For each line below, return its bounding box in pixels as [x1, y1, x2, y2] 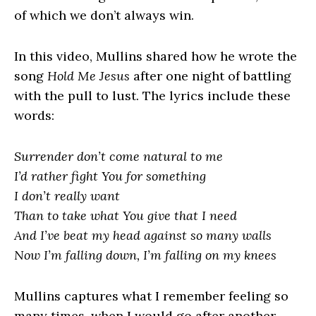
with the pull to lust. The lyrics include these [14, 87, 291, 104]
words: [14, 107, 54, 124]
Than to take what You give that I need [14, 207, 237, 224]
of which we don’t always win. [14, 7, 194, 24]
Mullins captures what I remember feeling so [14, 288, 288, 305]
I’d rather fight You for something [14, 168, 206, 185]
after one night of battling [130, 68, 291, 85]
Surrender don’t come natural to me [14, 148, 223, 165]
